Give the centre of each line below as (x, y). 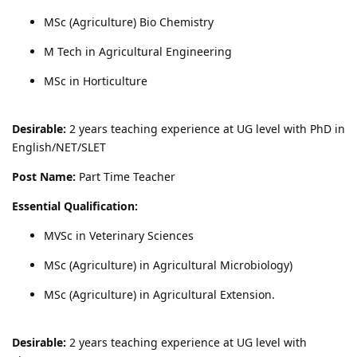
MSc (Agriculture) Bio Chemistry (129, 22)
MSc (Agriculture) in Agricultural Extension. (159, 294)
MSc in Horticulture (96, 80)
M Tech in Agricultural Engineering (138, 51)
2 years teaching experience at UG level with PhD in (206, 128)
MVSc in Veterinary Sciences (119, 235)
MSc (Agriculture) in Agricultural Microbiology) (168, 265)
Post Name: (44, 176)
